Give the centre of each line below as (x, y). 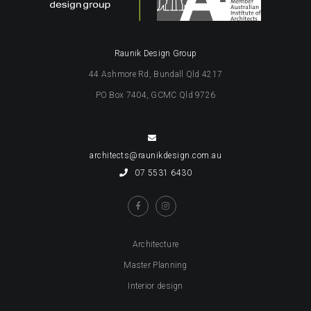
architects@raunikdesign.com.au (155, 155)
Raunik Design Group (155, 53)
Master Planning (155, 265)
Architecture (155, 244)
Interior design (155, 286)
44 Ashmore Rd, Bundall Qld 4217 (155, 74)
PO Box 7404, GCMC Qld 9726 (155, 95)
